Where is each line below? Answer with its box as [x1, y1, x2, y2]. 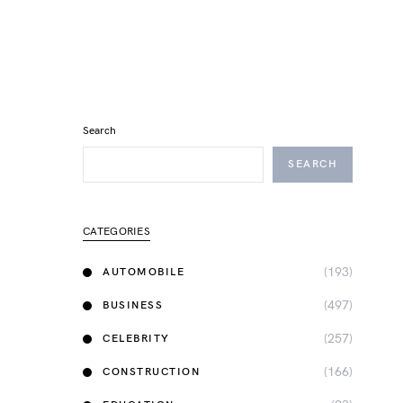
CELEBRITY [103, 331, 170, 345]
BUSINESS [103, 298, 163, 312]
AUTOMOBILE [103, 264, 184, 279]
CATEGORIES [83, 225, 150, 238]
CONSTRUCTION [103, 364, 200, 379]
